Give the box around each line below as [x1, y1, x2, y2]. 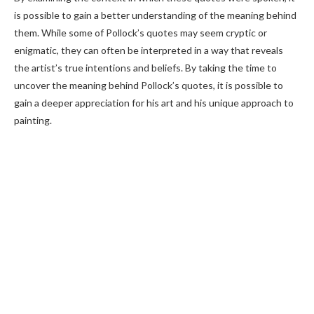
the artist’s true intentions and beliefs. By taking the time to [14, 62, 277, 74]
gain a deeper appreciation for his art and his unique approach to [14, 97, 294, 109]
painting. [14, 114, 52, 126]
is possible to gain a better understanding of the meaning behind [14, 9, 296, 21]
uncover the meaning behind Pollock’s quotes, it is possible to [14, 79, 283, 91]
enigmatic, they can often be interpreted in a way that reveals [14, 44, 283, 56]
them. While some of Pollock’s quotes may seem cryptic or [14, 27, 267, 39]
